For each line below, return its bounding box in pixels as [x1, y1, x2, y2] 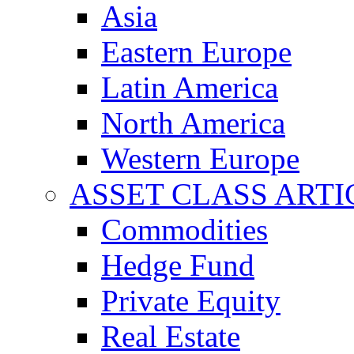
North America [101, 106, 285, 140]
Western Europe [101, 141, 299, 175]
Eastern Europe [101, 35, 292, 69]
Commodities [101, 213, 268, 247]
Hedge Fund [101, 248, 254, 282]
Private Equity [101, 284, 281, 318]
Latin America [101, 70, 278, 104]
